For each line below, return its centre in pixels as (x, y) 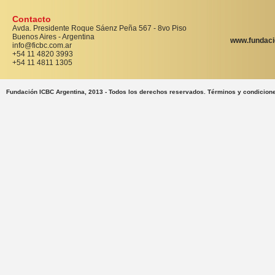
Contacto (32, 19)
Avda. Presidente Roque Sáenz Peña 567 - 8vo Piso (99, 28)
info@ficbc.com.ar (42, 45)
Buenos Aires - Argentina (53, 37)
